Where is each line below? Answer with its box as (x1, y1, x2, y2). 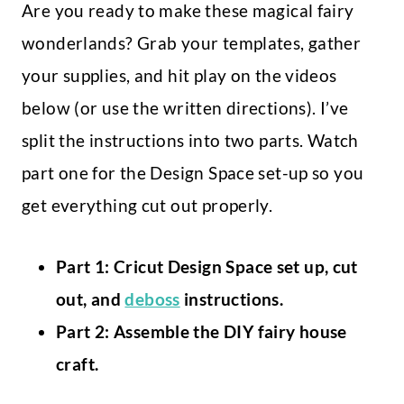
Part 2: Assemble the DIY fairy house (56, 321, 347, 343)
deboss (124, 289, 180, 310)
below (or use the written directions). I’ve (22, 97, 349, 119)
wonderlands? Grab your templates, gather (22, 32, 362, 54)
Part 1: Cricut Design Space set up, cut (56, 256, 358, 278)
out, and (56, 289, 125, 310)
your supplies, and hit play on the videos (22, 65, 337, 87)
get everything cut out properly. (22, 195, 273, 216)
